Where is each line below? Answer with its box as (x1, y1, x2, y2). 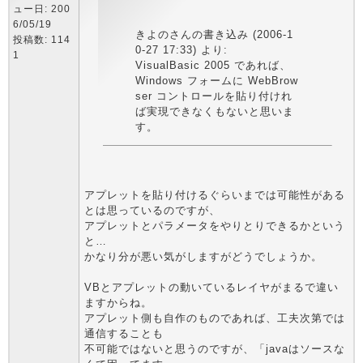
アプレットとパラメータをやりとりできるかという (84, 220, 345, 232)
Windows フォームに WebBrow (135, 75, 298, 87)
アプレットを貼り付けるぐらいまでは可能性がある (84, 189, 345, 201)
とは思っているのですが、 (84, 204, 220, 216)
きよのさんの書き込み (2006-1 (135, 28, 293, 41)
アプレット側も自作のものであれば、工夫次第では (84, 312, 345, 324)
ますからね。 (84, 297, 152, 309)
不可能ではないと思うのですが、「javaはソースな (84, 343, 345, 355)
